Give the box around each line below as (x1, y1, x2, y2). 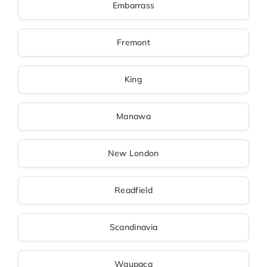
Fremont (116, 37, 151, 48)
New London (108, 148, 159, 159)
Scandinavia (109, 222, 158, 233)
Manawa (116, 111, 151, 122)
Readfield (114, 185, 153, 196)
